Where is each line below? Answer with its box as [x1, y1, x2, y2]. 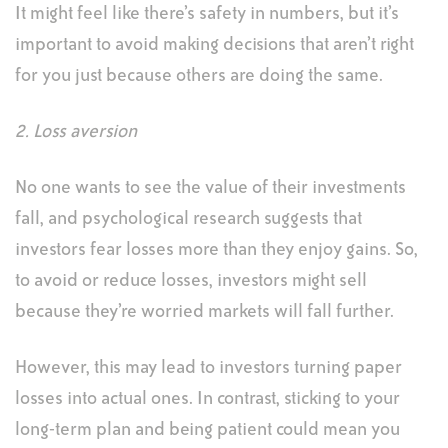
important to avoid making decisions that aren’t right [15, 36, 414, 54]
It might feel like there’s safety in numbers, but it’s [15, 5, 399, 23]
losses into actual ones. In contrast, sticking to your [15, 390, 400, 408]
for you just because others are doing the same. [15, 67, 383, 85]
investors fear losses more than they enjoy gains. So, [15, 241, 418, 259]
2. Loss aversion [15, 123, 137, 141]
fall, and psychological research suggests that [15, 210, 362, 228]
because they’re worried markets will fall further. [15, 303, 394, 321]
